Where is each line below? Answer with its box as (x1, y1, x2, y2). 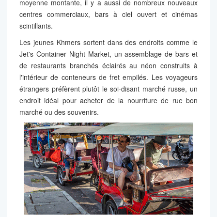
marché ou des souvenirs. (19, 107, 99, 117)
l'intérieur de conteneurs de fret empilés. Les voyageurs (19, 72, 198, 82)
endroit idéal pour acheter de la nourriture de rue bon (19, 95, 198, 105)
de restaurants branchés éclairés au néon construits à (19, 60, 198, 70)
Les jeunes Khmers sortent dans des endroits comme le (19, 37, 198, 47)
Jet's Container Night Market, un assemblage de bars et (19, 48, 198, 59)
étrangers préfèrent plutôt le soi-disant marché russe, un (19, 83, 198, 93)
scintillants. (19, 20, 53, 31)
